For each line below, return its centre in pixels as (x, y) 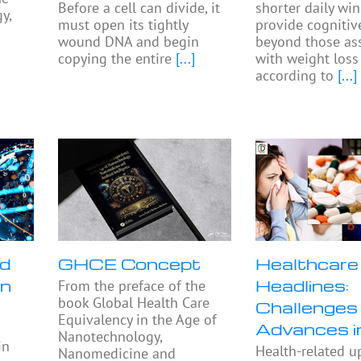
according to (295, 76)
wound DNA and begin (129, 42)
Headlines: (303, 286)
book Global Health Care (134, 303)
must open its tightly (123, 25)
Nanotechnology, (110, 337)
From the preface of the (132, 286)
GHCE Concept (130, 264)
